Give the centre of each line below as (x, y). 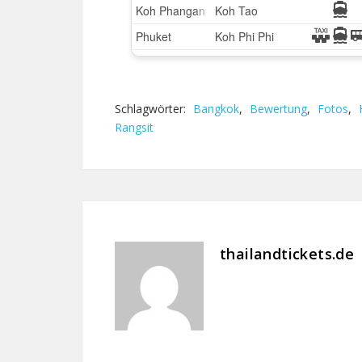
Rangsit (134, 127)
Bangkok (216, 109)
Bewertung (278, 109)
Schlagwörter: (152, 109)
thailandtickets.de (287, 254)
